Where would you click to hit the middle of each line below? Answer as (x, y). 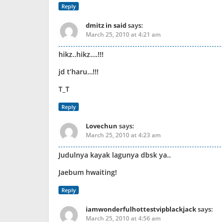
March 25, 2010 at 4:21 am (123, 34)
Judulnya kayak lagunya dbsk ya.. (115, 155)
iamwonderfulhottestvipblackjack (141, 209)
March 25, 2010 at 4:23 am (123, 135)
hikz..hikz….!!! (81, 54)
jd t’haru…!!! (79, 72)
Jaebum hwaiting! (88, 172)
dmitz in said (106, 25)
